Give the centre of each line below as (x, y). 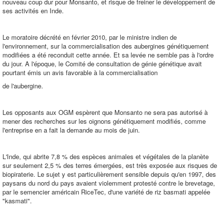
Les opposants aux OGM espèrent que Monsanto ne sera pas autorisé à (105, 112)
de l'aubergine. (23, 86)
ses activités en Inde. (33, 11)
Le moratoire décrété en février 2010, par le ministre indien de (90, 37)
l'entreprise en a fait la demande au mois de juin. (71, 130)
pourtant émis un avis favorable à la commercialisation (80, 72)
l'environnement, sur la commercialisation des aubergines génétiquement (106, 46)
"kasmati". (17, 201)
